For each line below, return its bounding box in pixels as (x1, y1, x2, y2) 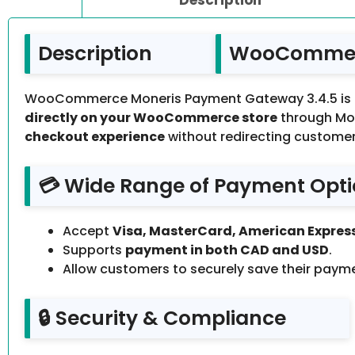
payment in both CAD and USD (125, 241, 329, 260)
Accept (63, 222, 113, 241)
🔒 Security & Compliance (38, 304, 286, 333)
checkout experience (25, 128, 165, 147)
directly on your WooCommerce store (25, 109, 277, 128)
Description (38, 40, 152, 68)
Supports (63, 241, 125, 260)
